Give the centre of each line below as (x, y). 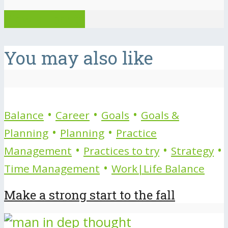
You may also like (79, 58)
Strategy (192, 150)
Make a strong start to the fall (90, 195)
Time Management (52, 168)
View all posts (45, 19)
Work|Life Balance (158, 168)
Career (73, 115)
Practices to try (121, 150)
